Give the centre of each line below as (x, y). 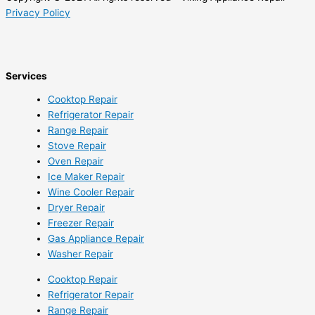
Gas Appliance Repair (96, 239)
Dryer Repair (76, 208)
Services (26, 76)
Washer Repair (81, 254)
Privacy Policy (38, 13)
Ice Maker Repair (86, 177)
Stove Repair (77, 146)
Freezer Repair (81, 223)
